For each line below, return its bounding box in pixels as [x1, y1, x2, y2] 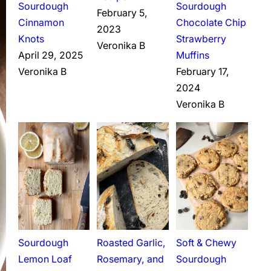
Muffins [176, 49, 210, 61]
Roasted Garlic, [97, 237, 166, 249]
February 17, [176, 65, 230, 77]
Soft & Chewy [176, 237, 237, 249]
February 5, [97, 7, 148, 19]
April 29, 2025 [18, 49, 83, 61]
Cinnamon [18, 16, 64, 28]
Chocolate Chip [176, 16, 247, 28]
